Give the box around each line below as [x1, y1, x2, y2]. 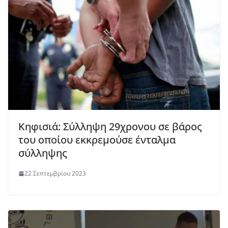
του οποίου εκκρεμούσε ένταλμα [18, 133, 176, 147]
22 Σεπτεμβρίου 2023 [24, 169, 86, 178]
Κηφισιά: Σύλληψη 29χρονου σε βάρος [18, 120, 202, 134]
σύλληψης [18, 146, 67, 160]
